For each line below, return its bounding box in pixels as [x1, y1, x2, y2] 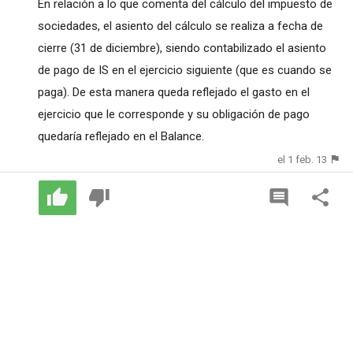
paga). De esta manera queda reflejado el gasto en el [37, 84, 310, 99]
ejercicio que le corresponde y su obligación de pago [37, 106, 310, 121]
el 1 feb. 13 [277, 153, 328, 165]
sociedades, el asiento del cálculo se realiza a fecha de [37, 18, 323, 33]
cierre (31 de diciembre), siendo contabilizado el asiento [37, 40, 326, 55]
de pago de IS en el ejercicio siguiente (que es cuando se [37, 62, 332, 77]
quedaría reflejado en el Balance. [37, 128, 204, 143]
